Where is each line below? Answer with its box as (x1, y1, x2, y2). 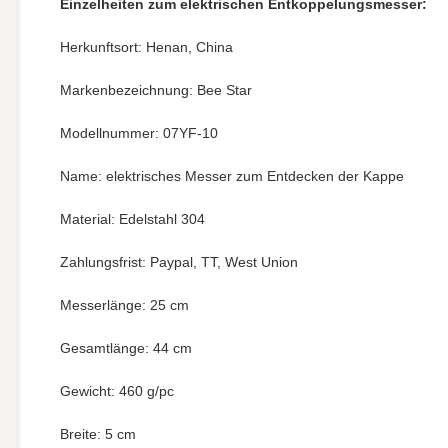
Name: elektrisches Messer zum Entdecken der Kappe (60, 168, 404, 184)
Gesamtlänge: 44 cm (60, 340, 192, 356)
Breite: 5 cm (60, 426, 136, 442)
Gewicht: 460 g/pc (60, 383, 174, 399)
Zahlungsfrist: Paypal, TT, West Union (60, 254, 298, 270)
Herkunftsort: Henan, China (60, 39, 233, 55)
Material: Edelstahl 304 (60, 211, 205, 227)
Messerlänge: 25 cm (60, 297, 189, 313)
